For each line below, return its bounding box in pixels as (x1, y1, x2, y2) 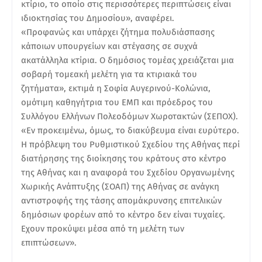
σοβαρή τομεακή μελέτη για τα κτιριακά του (21, 68, 197, 80)
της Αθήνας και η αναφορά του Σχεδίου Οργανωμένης (21, 167, 235, 178)
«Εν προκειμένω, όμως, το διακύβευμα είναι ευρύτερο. (21, 125, 239, 136)
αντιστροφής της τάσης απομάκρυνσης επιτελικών (21, 195, 222, 206)
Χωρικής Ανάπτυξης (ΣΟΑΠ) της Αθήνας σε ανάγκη (21, 181, 219, 192)
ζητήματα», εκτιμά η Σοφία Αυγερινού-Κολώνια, (21, 82, 211, 94)
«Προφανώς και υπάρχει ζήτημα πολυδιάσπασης (21, 26, 215, 37)
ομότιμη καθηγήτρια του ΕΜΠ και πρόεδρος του (21, 96, 213, 108)
